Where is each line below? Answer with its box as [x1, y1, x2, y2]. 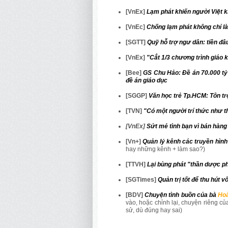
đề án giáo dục [126, 76, 167, 84]
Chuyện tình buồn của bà [145, 191, 218, 198]
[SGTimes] [126, 176, 158, 183]
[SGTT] [126, 38, 147, 46]
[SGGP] [126, 92, 149, 99]
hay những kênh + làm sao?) [126, 145, 205, 153]
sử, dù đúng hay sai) [126, 206, 182, 214]
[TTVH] [126, 160, 147, 168]
